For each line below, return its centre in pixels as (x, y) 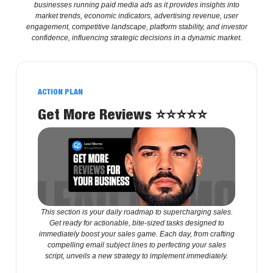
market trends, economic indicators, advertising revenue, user (136, 16)
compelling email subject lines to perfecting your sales (136, 245)
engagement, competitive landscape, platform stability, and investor (136, 27)
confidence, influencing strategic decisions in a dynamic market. (136, 37)
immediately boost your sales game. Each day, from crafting (136, 234)
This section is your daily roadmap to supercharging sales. (136, 212)
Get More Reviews (97, 114)
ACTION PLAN (60, 91)
